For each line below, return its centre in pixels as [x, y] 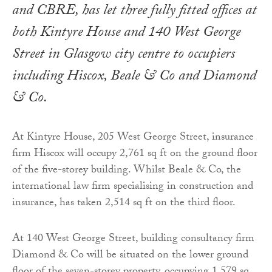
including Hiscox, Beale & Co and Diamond [134, 78]
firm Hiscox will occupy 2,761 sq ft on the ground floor [135, 155]
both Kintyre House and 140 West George [126, 34]
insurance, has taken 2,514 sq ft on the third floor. [124, 204]
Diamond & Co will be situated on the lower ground [130, 256]
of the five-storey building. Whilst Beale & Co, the [127, 171]
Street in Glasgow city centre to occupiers [124, 56]
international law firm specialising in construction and [133, 188]
